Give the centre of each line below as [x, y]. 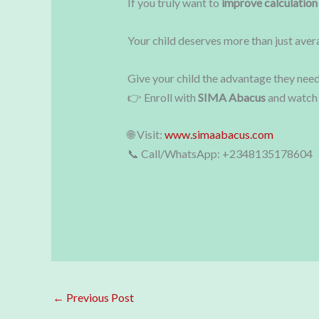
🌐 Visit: [146, 135]
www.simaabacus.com [219, 135]
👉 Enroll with [162, 97]
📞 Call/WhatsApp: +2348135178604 [220, 154]
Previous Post [99, 298]
